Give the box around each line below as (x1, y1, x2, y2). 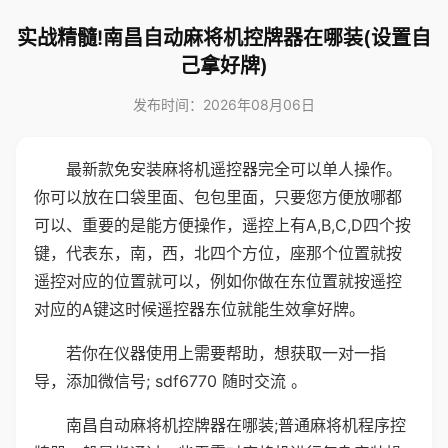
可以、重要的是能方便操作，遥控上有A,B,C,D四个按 (34, 215, 411, 235)
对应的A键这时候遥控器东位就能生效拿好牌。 (34, 299, 365, 319)
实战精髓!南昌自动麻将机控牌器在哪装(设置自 (17, 26, 431, 50)
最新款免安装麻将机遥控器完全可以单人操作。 (66, 159, 402, 179)
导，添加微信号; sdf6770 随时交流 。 (34, 371, 307, 391)
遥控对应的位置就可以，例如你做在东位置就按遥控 (34, 271, 402, 291)
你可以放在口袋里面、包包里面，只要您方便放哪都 (34, 187, 402, 207)
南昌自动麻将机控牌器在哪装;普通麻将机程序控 (66, 415, 406, 435)
